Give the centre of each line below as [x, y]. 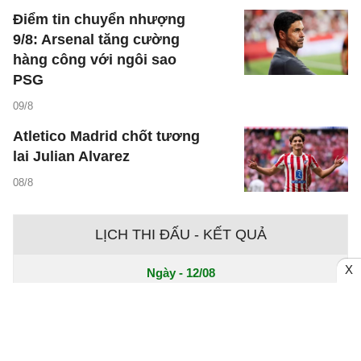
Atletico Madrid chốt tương [106, 137]
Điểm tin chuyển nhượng [99, 20]
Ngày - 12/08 [180, 272]
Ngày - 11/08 [180, 345]
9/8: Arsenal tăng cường [96, 40]
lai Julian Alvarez [71, 157]
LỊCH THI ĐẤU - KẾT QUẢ [180, 234]
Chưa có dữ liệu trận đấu [180, 308]
